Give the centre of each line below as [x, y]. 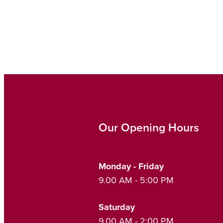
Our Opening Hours [149, 127]
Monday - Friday [132, 166]
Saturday [117, 207]
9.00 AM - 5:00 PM [136, 180]
